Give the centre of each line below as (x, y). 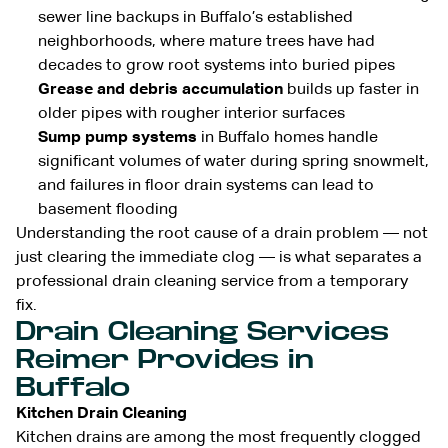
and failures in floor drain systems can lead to (206, 185)
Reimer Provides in (165, 359)
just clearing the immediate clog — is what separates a (219, 257)
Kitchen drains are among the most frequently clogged (218, 437)
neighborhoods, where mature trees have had (206, 41)
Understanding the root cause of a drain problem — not (222, 233)
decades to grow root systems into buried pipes (216, 65)
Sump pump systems (117, 137)
